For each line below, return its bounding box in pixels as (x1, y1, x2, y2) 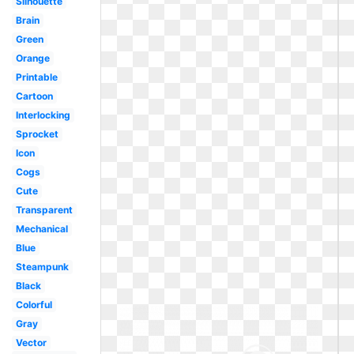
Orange (15, 52, 50, 64)
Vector (15, 337, 47, 348)
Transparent (15, 204, 73, 216)
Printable (15, 71, 58, 83)
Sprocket (15, 128, 58, 140)
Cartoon (15, 90, 53, 102)
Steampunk (15, 261, 69, 273)
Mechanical (15, 223, 68, 235)
